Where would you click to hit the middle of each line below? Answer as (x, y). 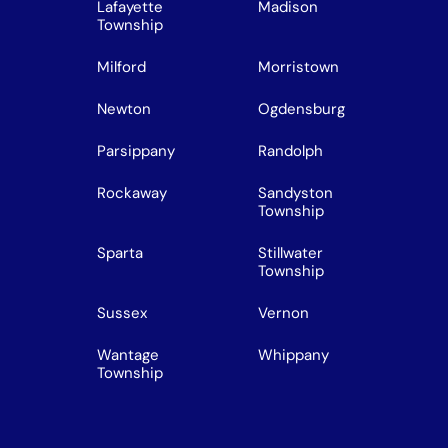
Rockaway (132, 192)
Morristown (298, 66)
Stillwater (290, 252)
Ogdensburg (301, 108)
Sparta (120, 252)
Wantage (128, 354)
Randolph (290, 150)
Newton (124, 108)
